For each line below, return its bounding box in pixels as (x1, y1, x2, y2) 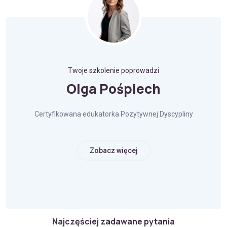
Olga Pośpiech (66, 80, 161, 98)
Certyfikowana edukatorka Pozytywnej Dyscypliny (34, 110, 193, 118)
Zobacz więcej (89, 146, 138, 155)
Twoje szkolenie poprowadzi (68, 66, 159, 74)
